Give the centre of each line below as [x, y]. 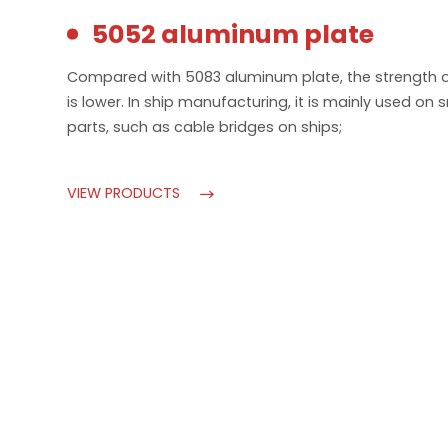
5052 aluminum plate [232, 34]
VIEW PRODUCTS [124, 193]
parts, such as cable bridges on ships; [205, 126]
